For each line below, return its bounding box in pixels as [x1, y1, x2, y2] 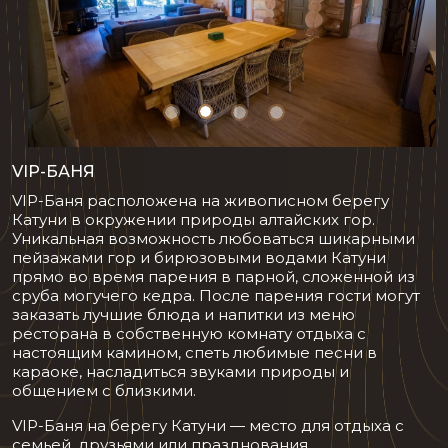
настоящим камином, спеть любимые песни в [12, 342, 377, 362]
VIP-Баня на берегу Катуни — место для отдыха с [12, 415, 404, 435]
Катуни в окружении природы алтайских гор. [12, 209, 375, 229]
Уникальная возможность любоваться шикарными [12, 228, 415, 248]
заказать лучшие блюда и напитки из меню [12, 304, 355, 324]
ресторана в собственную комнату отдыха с [12, 323, 366, 343]
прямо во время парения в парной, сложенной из [12, 266, 415, 286]
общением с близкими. [12, 380, 196, 400]
